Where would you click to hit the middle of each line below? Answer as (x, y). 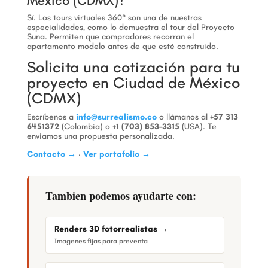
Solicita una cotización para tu (133, 67)
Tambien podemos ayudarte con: (121, 196)
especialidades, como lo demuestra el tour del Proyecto (130, 27)
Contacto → (51, 154)
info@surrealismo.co (116, 117)
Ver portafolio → (116, 154)
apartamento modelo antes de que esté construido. (122, 46)
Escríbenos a (51, 117)
